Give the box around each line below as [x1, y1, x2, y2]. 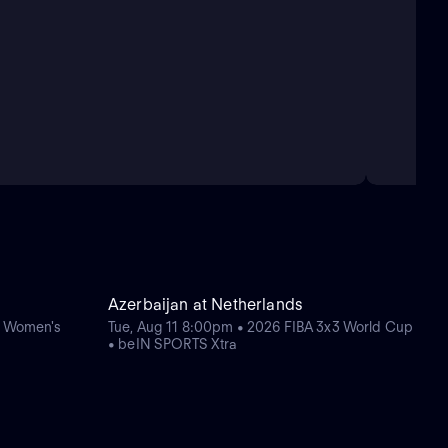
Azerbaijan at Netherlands [108, 295, 303, 315]
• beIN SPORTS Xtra [108, 336, 238, 353]
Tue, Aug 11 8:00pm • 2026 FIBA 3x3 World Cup [108, 319, 414, 336]
